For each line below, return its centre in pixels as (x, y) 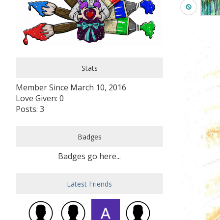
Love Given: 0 (40, 98)
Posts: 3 (30, 109)
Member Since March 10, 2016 (71, 88)
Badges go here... (89, 156)
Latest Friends (89, 184)
